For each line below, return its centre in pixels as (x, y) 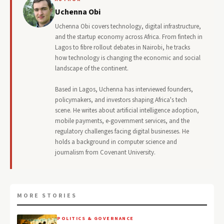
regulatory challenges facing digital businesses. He (122, 132)
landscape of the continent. (92, 69)
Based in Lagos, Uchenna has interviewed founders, (124, 90)
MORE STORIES (47, 196)
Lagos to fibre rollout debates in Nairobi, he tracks (122, 48)
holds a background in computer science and (116, 142)
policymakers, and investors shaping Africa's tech (121, 100)
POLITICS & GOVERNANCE (95, 219)
